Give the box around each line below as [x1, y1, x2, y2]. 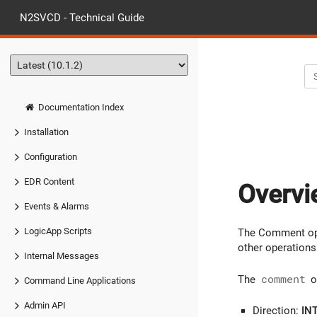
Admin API [24, 299, 66, 311]
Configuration [24, 151, 77, 162]
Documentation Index [35, 101, 124, 113]
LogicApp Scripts [24, 225, 92, 236]
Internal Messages [24, 250, 99, 261]
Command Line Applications [24, 275, 136, 286]
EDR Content [24, 175, 74, 187]
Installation [24, 126, 69, 137]
